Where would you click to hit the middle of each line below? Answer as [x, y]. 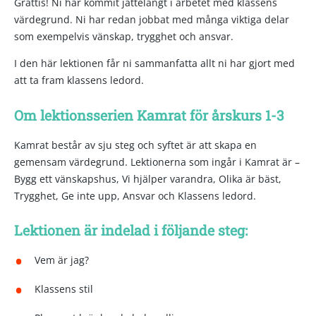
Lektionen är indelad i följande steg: [131, 230]
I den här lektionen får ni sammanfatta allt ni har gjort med [154, 63]
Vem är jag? [62, 260]
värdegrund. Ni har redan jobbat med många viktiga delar [152, 20]
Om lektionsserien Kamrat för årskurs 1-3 [149, 115]
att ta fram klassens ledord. [79, 80]
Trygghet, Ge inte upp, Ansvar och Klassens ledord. [135, 195]
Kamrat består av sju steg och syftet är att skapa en [135, 145]
